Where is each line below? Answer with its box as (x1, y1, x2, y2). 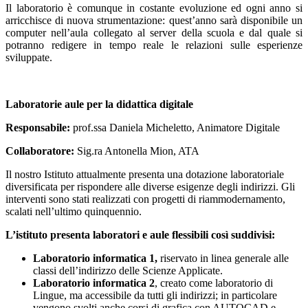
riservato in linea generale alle (157, 252, 289, 265)
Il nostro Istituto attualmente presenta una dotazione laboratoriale (5, 168, 284, 181)
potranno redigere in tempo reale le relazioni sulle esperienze (5, 39, 302, 52)
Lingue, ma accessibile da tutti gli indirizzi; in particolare (33, 289, 277, 302)
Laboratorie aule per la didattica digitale (5, 98, 193, 111)
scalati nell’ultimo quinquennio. (5, 206, 142, 218)
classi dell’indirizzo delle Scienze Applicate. (33, 265, 223, 277)
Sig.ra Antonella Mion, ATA (77, 145, 199, 157)
